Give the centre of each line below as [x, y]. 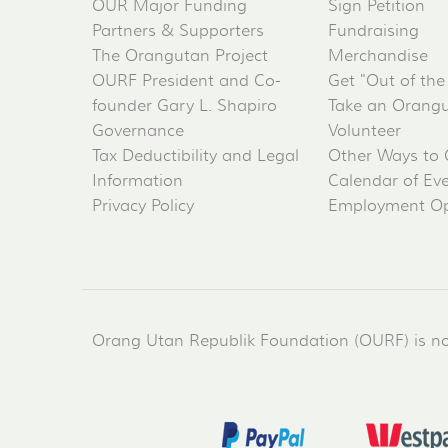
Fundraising [373, 31]
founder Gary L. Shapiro [184, 106]
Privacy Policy [143, 206]
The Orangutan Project [180, 56]
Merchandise [378, 56]
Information [137, 181]
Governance [138, 131]
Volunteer [364, 131]
